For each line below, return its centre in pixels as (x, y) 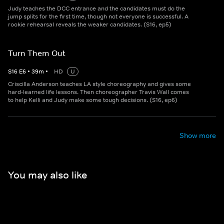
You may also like (47, 175)
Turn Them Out (37, 53)
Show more (198, 135)
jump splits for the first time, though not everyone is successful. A (98, 16)
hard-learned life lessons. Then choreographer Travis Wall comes (98, 92)
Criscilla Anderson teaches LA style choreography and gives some (99, 84)
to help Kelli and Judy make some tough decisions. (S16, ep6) (93, 100)
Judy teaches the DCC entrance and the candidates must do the (96, 8)
